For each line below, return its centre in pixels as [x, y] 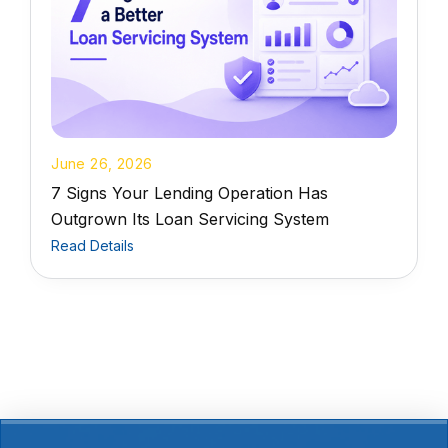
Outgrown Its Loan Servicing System [190, 218]
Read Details [93, 245]
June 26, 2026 [102, 163]
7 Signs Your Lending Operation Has [190, 192]
